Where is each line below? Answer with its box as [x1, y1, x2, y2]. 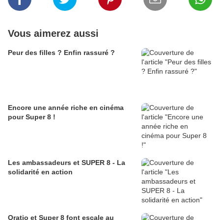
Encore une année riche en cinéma [8, 104, 124, 112]
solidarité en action [8, 168, 73, 176]
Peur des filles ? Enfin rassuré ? [8, 49, 115, 57]
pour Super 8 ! [8, 113, 55, 121]
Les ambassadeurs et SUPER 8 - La [8, 159, 125, 167]
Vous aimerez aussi [8, 28, 99, 39]
